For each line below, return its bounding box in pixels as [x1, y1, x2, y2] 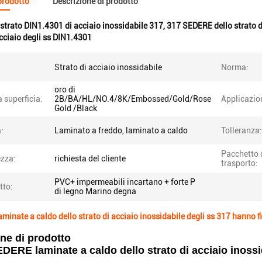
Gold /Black [54, 104, 97, 113]
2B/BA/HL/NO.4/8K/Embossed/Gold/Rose [54, 94, 211, 104]
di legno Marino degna [54, 187, 136, 196]
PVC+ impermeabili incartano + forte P [54, 177, 195, 187]
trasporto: [221, 158, 258, 168]
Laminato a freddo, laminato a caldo [54, 126, 188, 135]
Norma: [221, 63, 249, 72]
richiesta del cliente [54, 154, 126, 163]
